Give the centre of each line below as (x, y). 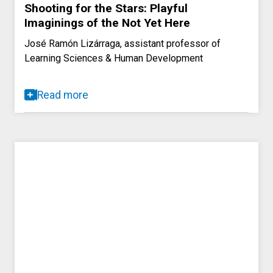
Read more (63, 95)
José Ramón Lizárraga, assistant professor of (122, 43)
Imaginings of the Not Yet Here (107, 23)
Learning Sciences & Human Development (114, 58)
